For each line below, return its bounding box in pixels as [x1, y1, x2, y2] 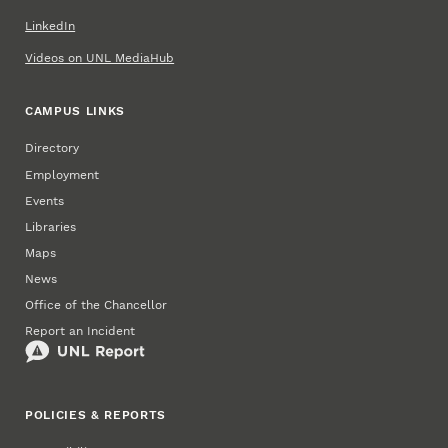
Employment [25, 167, 100, 182]
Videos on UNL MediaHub [25, 50, 175, 65]
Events [25, 193, 65, 208]
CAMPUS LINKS [25, 104, 126, 119]
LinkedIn [25, 18, 76, 33]
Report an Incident [25, 324, 136, 339]
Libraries [25, 219, 77, 234]
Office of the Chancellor [25, 298, 168, 313]
